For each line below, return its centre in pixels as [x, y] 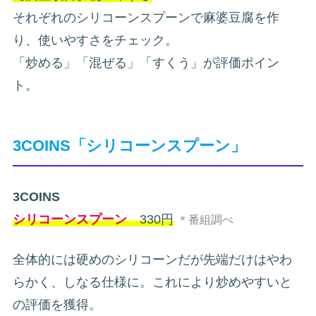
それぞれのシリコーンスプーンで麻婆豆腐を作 [146, 18]
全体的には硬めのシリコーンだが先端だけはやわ [152, 260]
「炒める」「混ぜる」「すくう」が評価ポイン [146, 63]
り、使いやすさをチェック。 [95, 41]
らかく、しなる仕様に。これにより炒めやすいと [152, 282]
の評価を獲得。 [57, 305]
